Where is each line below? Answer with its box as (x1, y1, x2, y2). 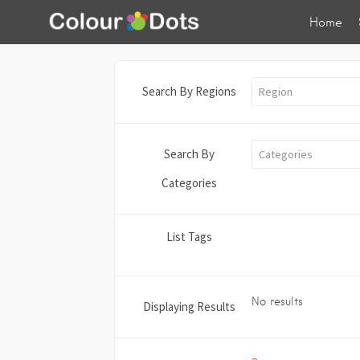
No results (252, 295, 303, 308)
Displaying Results (143, 299, 235, 314)
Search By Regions (142, 84, 236, 99)
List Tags (166, 229, 212, 244)
